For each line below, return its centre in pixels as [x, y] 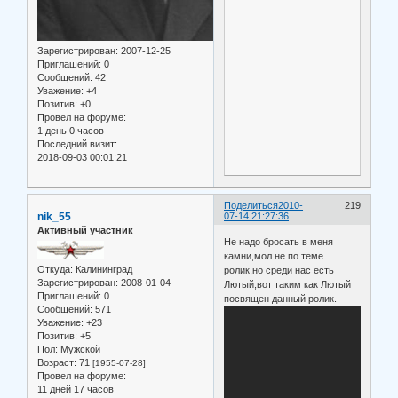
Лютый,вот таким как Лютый [288, 285]
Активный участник [85, 230]
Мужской [79, 350]
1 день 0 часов [71, 130]
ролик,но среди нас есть [279, 271]
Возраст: [57, 363]
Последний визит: [77, 143]
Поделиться [251, 205]
